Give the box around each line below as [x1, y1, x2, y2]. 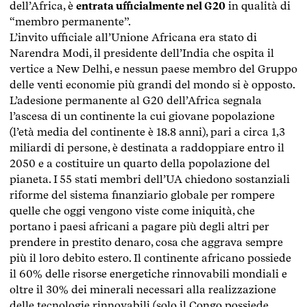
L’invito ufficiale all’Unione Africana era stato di [10, 30, 257, 44]
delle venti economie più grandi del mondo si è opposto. [10, 77, 295, 91]
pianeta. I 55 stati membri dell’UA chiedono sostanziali [10, 172, 290, 186]
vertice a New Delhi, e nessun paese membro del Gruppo [10, 62, 297, 75]
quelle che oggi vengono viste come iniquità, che [10, 204, 255, 217]
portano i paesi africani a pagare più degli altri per [10, 219, 269, 233]
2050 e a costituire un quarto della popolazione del [10, 156, 270, 170]
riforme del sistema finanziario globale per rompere [10, 188, 275, 201]
